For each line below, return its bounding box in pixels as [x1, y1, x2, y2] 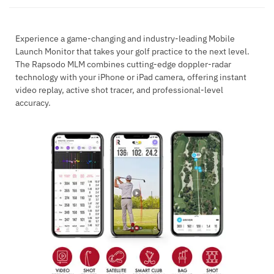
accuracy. [15, 97, 51, 108]
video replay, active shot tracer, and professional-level [15, 84, 223, 95]
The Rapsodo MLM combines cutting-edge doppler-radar [15, 58, 231, 70]
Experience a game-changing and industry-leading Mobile [15, 32, 235, 44]
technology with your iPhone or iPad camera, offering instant [15, 71, 246, 83]
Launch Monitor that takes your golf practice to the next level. [15, 45, 250, 57]
